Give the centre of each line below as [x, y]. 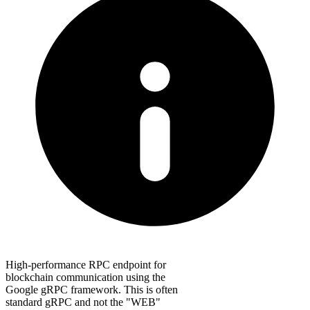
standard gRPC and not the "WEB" [83, 302]
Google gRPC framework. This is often [92, 289]
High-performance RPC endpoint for [86, 264]
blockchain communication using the [85, 277]
